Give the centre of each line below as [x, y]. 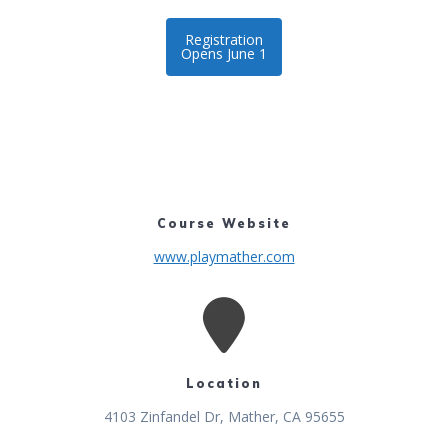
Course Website [224, 223]
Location [224, 384]
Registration [224, 40]
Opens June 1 [224, 54]
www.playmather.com [224, 256]
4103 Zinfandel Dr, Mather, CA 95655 [224, 417]
